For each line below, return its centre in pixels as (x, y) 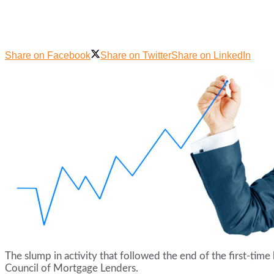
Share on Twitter (136, 56)
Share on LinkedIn (211, 56)
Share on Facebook (48, 56)
